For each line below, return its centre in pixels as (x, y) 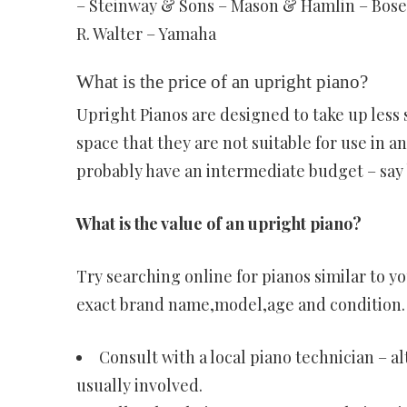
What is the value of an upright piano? (218, 223)
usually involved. (139, 385)
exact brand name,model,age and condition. (240, 304)
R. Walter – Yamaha (146, 34)
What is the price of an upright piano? (222, 82)
